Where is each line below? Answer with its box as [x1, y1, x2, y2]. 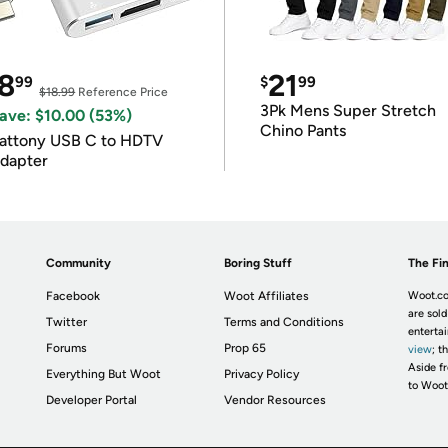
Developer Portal [46, 393, 138, 407]
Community [46, 256, 112, 270]
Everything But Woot [46, 367, 162, 381]
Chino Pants [259, 121, 346, 140]
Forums [46, 341, 88, 355]
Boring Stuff [224, 256, 293, 270]
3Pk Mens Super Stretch [259, 101, 436, 120]
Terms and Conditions [224, 315, 345, 329]
